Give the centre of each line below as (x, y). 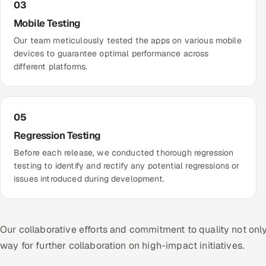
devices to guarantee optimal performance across (111, 54)
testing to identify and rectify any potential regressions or (127, 166)
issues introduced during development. (89, 179)
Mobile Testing (47, 23)
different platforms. (51, 67)
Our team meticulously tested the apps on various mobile (128, 41)
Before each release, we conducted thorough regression (124, 153)
